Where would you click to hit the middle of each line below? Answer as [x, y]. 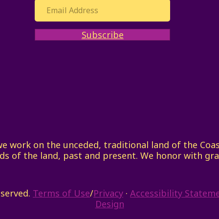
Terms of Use [61, 193]
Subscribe [102, 34]
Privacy [108, 193]
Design [109, 204]
